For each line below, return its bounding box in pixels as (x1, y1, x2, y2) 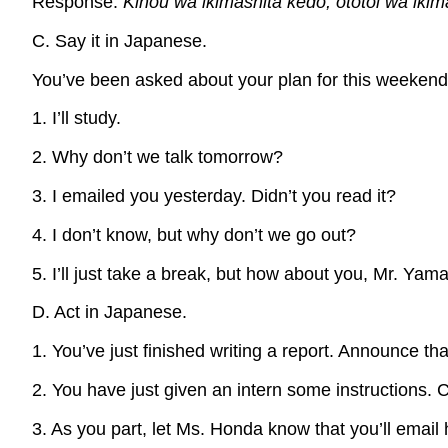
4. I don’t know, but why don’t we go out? (32, 224, 356, 245)
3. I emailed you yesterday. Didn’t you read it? (32, 185, 396, 206)
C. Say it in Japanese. (32, 30, 207, 51)
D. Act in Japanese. (32, 302, 187, 323)
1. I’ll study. (32, 108, 121, 129)
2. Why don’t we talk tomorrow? (32, 147, 283, 168)
